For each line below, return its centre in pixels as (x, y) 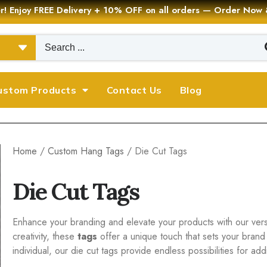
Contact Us (134, 90)
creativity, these (45, 236)
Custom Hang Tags (86, 151)
